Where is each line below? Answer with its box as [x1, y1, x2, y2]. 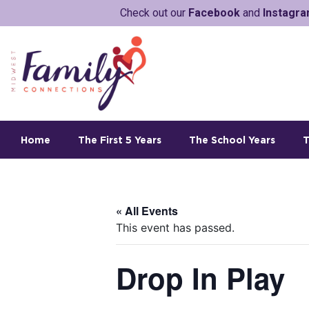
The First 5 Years [78, 134, 161, 145]
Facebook [188, 6, 240, 19]
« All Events [116, 203, 178, 219]
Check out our [119, 6, 188, 19]
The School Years [189, 134, 275, 145]
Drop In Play [116, 257, 285, 299]
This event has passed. [116, 221, 235, 235]
